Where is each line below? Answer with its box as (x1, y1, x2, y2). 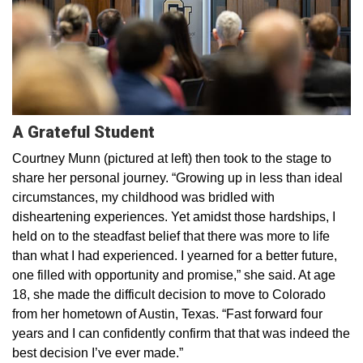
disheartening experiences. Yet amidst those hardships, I (12, 209, 335, 224)
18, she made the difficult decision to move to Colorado (12, 287, 326, 301)
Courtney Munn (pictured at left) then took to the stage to (12, 151, 331, 165)
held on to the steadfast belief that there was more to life (12, 228, 330, 243)
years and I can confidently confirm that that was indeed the (12, 326, 350, 340)
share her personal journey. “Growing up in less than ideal (12, 170, 343, 185)
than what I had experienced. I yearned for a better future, (12, 248, 337, 263)
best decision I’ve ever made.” (12, 345, 186, 360)
